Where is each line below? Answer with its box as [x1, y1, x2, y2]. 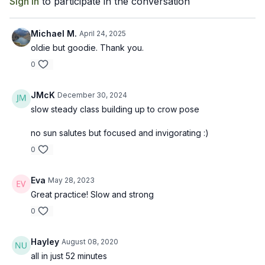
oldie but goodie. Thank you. [31, 43, 144, 53]
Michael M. [31, 28, 77, 38]
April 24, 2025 [79, 29, 126, 38]
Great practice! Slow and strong [31, 189, 154, 199]
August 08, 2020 [62, 237, 118, 246]
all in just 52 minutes [31, 251, 107, 261]
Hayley [31, 237, 59, 247]
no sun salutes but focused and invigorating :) [31, 128, 209, 138]
